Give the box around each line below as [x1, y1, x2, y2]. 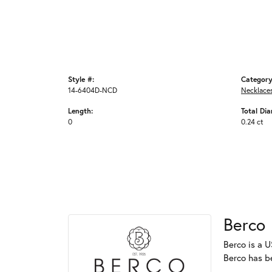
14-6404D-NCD [68, 85, 117, 95]
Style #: [68, 74, 94, 84]
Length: [68, 106, 93, 115]
